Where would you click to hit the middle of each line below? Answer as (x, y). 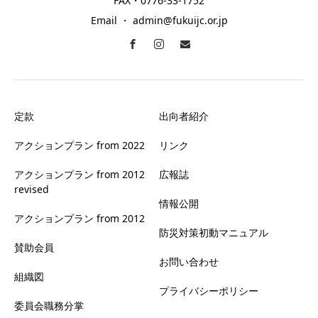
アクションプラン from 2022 (79, 145)
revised (32, 189)
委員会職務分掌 (49, 305)
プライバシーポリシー (209, 290)
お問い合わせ (189, 261)
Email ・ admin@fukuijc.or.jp (159, 20)
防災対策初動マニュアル (214, 232)
